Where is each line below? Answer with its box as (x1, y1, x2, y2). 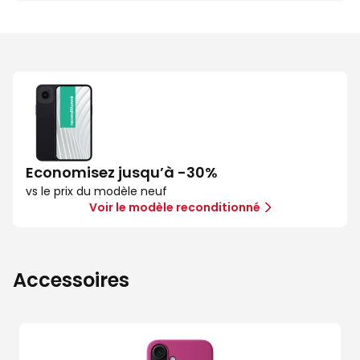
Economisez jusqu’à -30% (26, 162, 218, 182)
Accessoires (13, 267, 129, 293)
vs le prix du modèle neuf (26, 183, 167, 199)
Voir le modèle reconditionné (89, 199, 260, 215)
